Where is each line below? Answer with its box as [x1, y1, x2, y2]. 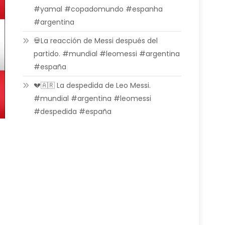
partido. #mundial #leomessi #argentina [34, 49, 180, 59]
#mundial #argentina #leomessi [34, 93, 152, 103]
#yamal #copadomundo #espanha [34, 4, 163, 14]
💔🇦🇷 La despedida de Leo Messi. [34, 80, 151, 90]
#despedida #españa [34, 106, 112, 117]
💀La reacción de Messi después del [34, 36, 158, 46]
